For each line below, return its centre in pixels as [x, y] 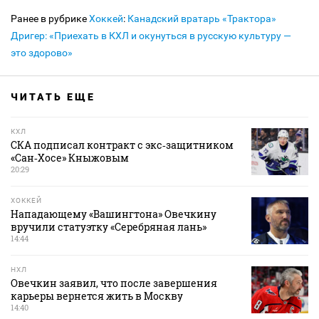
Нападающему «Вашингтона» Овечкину [114, 214]
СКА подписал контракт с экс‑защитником [122, 145]
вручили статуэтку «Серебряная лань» [109, 226]
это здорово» [42, 52]
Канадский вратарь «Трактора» [202, 18]
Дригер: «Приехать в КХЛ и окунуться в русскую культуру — [151, 35]
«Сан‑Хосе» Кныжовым [70, 157]
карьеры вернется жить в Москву [97, 296]
